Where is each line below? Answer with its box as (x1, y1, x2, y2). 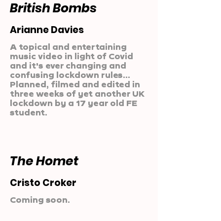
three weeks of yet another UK (10, 89, 144, 98)
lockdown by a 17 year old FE (10, 98, 137, 108)
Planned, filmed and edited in (10, 79, 140, 89)
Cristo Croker (10, 176, 76, 189)
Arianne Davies (10, 23, 84, 37)
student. (10, 108, 47, 117)
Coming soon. (10, 195, 70, 204)
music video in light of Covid (10, 51, 133, 61)
